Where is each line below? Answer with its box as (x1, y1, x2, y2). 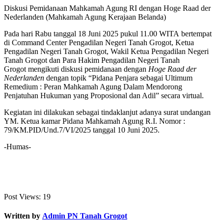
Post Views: (4, 192, 41, 201)
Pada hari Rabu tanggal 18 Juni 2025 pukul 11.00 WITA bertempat (4, 29, 212, 38)
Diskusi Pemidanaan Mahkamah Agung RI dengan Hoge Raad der (4, 3, 211, 12)
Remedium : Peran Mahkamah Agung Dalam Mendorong (4, 82, 182, 91)
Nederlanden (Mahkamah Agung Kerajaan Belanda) (4, 12, 166, 21)
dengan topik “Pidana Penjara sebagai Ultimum (44, 73, 192, 82)
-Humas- (4, 142, 31, 151)
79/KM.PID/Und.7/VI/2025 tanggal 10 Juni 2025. (4, 125, 160, 134)
